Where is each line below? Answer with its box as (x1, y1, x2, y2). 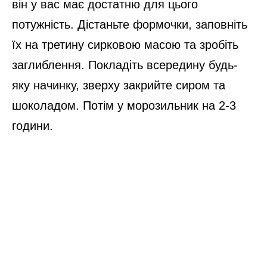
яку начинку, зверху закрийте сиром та (12, 78, 225, 92)
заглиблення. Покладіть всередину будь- (12, 58, 238, 72)
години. (12, 119, 53, 132)
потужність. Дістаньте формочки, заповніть (12, 17, 247, 31)
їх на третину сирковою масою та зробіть (12, 38, 238, 51)
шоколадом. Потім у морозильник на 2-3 (12, 98, 236, 112)
